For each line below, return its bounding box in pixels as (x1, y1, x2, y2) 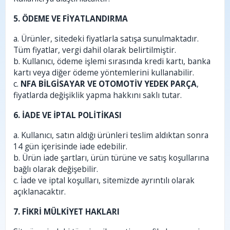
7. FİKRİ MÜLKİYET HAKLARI (13, 206, 120, 217)
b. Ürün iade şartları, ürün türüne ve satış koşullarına (13, 152, 209, 163)
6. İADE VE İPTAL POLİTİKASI (13, 109, 122, 121)
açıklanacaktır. (13, 186, 66, 197)
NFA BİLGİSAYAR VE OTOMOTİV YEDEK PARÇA (21, 78, 197, 89)
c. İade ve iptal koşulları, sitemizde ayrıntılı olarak (13, 175, 195, 186)
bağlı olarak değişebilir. (13, 163, 98, 175)
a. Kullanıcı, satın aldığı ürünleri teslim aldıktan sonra (13, 129, 208, 141)
